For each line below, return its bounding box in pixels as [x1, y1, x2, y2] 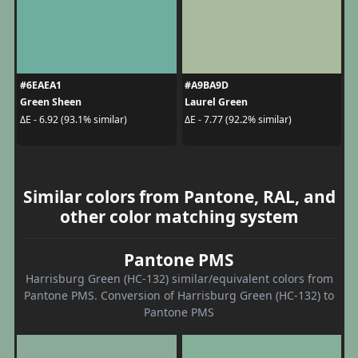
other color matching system [59, 205, 299, 229]
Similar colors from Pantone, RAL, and [22, 185, 336, 209]
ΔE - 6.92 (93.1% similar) [19, 112, 127, 126]
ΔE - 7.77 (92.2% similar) [185, 112, 292, 126]
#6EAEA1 [19, 78, 62, 93]
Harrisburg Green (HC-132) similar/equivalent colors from [25, 271, 333, 287]
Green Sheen [19, 95, 82, 109]
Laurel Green [185, 95, 248, 109]
